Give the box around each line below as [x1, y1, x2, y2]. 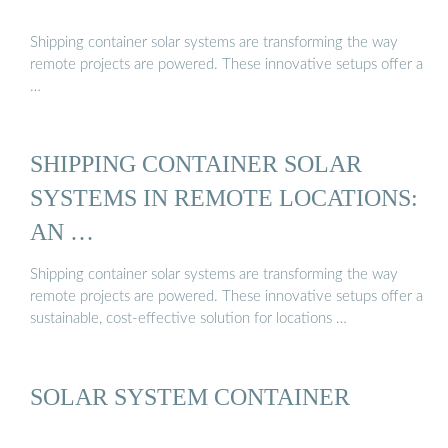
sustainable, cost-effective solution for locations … [30, 311, 347, 327]
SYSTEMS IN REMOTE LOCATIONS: [30, 184, 418, 212]
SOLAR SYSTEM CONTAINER [30, 382, 350, 410]
